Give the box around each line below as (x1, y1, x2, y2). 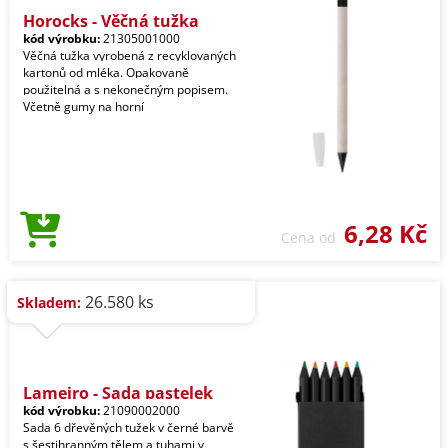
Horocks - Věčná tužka (23, 10, 199, 32)
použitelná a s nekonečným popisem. (23, 81, 228, 98)
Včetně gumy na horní (23, 98, 144, 115)
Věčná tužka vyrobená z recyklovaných (23, 47, 236, 64)
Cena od (281, 228, 344, 247)
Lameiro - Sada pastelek (23, 382, 213, 404)
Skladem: (17, 293, 81, 312)
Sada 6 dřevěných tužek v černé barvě (23, 419, 234, 436)
